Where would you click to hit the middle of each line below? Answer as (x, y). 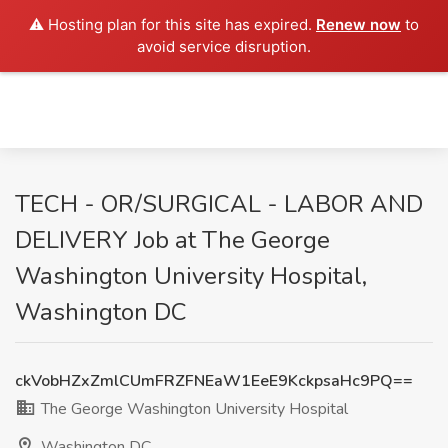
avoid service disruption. (224, 46)
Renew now (358, 24)
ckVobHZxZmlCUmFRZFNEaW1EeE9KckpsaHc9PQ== (214, 381)
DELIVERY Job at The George (172, 240)
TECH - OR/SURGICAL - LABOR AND (219, 204)
